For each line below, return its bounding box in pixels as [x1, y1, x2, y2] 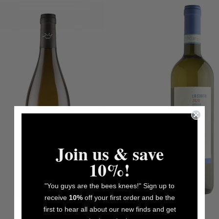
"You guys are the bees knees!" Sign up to [44, 181, 175, 190]
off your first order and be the [82, 193, 175, 201]
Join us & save [55, 140, 164, 166]
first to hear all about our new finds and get [43, 205, 176, 213]
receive [44, 193, 69, 201]
